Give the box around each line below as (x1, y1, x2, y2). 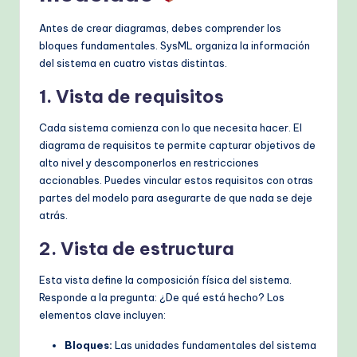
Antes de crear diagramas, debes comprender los (39, 22, 281, 35)
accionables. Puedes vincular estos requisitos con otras (39, 174, 313, 187)
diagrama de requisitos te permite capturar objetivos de (39, 139, 316, 152)
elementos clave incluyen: (39, 308, 166, 322)
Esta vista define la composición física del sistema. (39, 273, 292, 287)
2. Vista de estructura (39, 237, 234, 261)
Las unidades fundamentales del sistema (112, 339, 316, 352)
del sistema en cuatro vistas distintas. (39, 57, 227, 70)
